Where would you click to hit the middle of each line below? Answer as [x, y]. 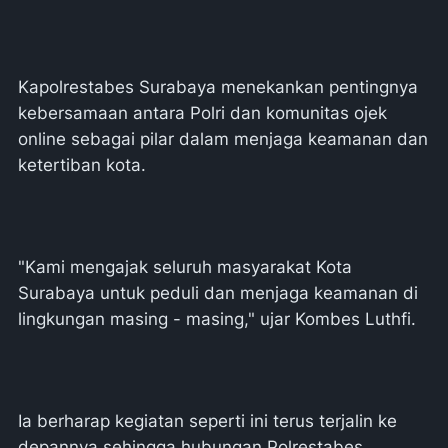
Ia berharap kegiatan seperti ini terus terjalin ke [207, 421]
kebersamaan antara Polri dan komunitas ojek [202, 113]
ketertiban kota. [82, 165]
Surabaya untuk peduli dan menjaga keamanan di [218, 293]
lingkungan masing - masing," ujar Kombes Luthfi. [217, 319]
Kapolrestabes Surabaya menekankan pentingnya [218, 87]
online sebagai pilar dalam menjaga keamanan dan [223, 139]
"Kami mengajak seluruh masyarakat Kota [185, 267]
